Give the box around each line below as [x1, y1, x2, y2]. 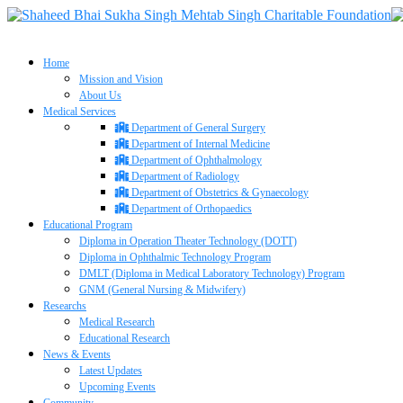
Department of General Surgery [129, 121, 265, 134]
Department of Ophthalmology [129, 154, 262, 166]
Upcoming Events [79, 381, 156, 393]
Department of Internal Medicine [129, 138, 270, 150]
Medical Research [79, 316, 155, 328]
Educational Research [79, 332, 170, 345]
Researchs [43, 300, 86, 312]
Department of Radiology [129, 170, 239, 183]
